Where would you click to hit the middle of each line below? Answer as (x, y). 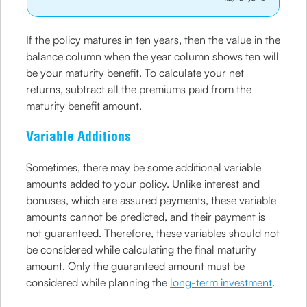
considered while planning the (98, 282)
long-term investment (221, 282)
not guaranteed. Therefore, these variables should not (153, 233)
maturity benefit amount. (84, 106)
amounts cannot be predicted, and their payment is (146, 217)
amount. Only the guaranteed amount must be (136, 266)
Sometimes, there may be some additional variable (144, 167)
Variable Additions (79, 136)
